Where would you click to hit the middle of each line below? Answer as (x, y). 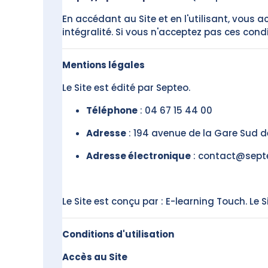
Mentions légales (103, 65)
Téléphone (112, 110)
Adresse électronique (138, 156)
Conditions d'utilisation (118, 234)
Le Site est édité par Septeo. (126, 88)
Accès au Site (95, 257)
